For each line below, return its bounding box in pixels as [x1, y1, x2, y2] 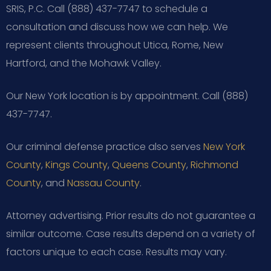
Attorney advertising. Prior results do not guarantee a [6, 208, 255, 223]
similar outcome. [6, 226, 83, 241]
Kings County [45, 157, 108, 172]
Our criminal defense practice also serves [6, 139, 203, 154]
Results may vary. [143, 244, 227, 259]
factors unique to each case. [6, 244, 143, 259]
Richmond [191, 157, 238, 172]
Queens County [112, 157, 186, 172]
